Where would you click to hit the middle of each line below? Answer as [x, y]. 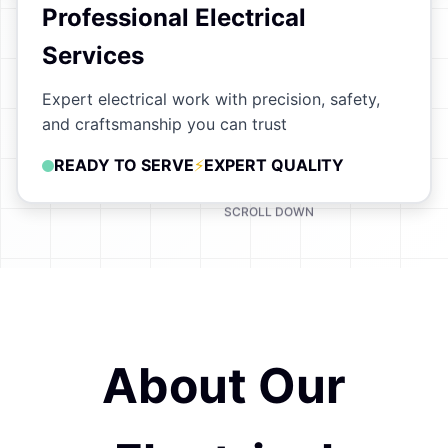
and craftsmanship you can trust [164, 124]
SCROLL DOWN [269, 226]
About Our [224, 385]
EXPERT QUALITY [274, 165]
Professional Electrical [174, 17]
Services [93, 55]
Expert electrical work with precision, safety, [211, 99]
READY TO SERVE [124, 165]
